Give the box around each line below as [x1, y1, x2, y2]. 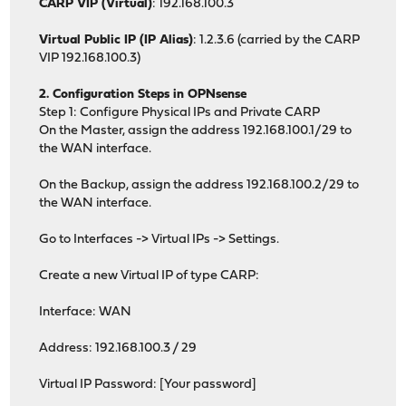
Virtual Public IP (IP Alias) [39, 34, 194, 48]
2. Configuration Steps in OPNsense [39, 88, 247, 102]
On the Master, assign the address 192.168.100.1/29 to [39, 124, 353, 139]
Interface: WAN [39, 305, 132, 320]
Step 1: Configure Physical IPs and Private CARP [39, 106, 321, 121]
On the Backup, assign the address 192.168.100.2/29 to [39, 179, 360, 193]
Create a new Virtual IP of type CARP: [39, 269, 260, 284]
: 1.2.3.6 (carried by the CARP [193, 34, 361, 48]
